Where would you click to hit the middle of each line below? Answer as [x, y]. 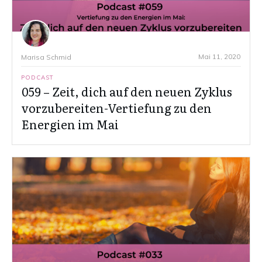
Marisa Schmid [46, 57]
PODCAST [37, 78]
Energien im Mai [70, 124]
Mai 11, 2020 [219, 57]
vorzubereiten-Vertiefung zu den [117, 108]
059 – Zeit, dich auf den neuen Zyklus [127, 92]
